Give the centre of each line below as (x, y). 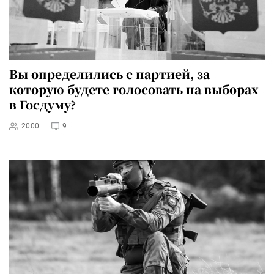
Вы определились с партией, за (109, 74)
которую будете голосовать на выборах (134, 89)
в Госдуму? (43, 105)
